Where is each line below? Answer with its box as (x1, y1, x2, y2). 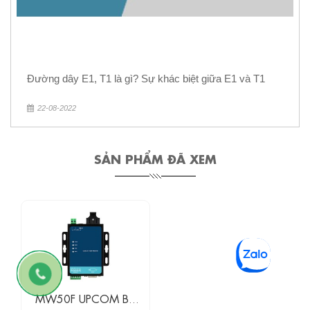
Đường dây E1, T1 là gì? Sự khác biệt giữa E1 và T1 (27, 73, 265, 85)
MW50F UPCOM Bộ (35, 291, 136, 306)
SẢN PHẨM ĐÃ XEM (93, 149, 217, 167)
